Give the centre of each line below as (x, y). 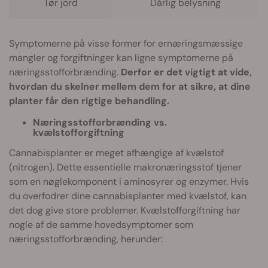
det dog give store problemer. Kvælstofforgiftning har (125, 210)
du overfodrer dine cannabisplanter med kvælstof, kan (128, 196)
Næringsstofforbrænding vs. (100, 122)
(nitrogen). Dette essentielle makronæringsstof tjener (125, 167)
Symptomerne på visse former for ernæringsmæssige (126, 43)
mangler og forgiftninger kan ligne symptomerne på (121, 57)
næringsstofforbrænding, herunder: (86, 239)
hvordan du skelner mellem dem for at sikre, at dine (130, 86)
